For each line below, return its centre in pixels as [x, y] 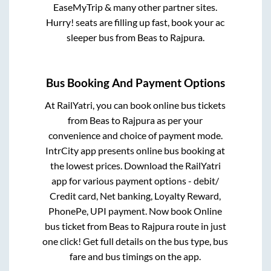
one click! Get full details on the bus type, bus [135, 241]
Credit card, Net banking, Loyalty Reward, [135, 196]
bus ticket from [77, 226]
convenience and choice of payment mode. [135, 135]
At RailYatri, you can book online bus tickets [135, 105]
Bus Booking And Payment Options [135, 83]
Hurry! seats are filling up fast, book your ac [135, 22]
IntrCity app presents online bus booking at [135, 151]
